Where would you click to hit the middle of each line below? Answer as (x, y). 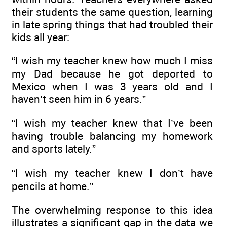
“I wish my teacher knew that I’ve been (112, 123)
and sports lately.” (54, 149)
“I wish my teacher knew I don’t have (112, 173)
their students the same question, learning (112, 12)
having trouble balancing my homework (112, 136)
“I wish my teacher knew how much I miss (112, 61)
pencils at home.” (52, 186)
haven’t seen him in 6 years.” (79, 99)
